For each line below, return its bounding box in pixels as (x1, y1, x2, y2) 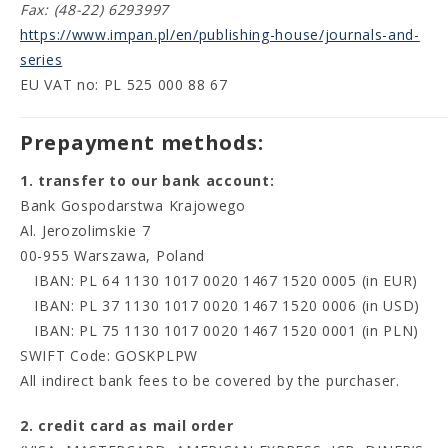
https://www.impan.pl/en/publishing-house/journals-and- (20, 25, 420, 44)
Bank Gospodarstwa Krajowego (20, 196, 246, 215)
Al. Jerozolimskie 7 (20, 221, 151, 240)
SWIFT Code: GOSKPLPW (20, 346, 198, 365)
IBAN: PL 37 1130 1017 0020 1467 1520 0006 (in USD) (20, 296, 421, 315)
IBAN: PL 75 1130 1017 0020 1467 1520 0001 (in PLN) (20, 321, 420, 340)
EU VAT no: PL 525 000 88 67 (20, 75, 228, 94)
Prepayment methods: (20, 129, 264, 156)
